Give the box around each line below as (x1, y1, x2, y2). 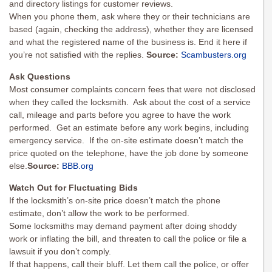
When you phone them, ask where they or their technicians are (9, 12, 250, 22)
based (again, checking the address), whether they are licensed (9, 24, 253, 35)
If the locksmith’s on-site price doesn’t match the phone (9, 195, 220, 206)
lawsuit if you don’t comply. (9, 246, 111, 257)
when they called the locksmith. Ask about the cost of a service (9, 97, 251, 107)
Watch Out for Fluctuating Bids (9, 183, 138, 193)
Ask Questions (9, 72, 70, 82)
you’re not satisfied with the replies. (9, 50, 146, 60)
